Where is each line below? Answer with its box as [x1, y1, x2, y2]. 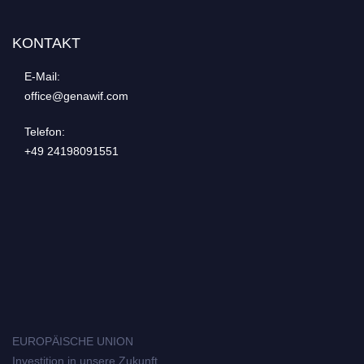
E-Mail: [24, 69, 60, 83]
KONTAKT [12, 34, 80, 51]
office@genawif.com [24, 89, 128, 102]
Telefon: [24, 124, 65, 138]
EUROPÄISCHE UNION [12, 334, 133, 348]
